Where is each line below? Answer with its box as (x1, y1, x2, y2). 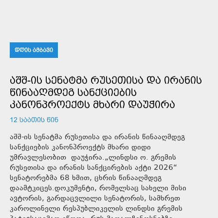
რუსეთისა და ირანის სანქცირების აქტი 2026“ (10, 162, 177, 174)
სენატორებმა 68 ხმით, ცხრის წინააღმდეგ (10, 172, 162, 184)
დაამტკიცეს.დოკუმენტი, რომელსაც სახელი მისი (10, 182, 186, 194)
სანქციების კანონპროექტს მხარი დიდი (10, 142, 151, 153)
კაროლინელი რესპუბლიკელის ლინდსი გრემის (10, 203, 182, 215)
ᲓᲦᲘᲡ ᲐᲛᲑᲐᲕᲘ (15, 46, 53, 54)
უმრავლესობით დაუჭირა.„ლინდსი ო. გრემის (10, 152, 176, 163)
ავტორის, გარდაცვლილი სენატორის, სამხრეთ (10, 193, 180, 204)
